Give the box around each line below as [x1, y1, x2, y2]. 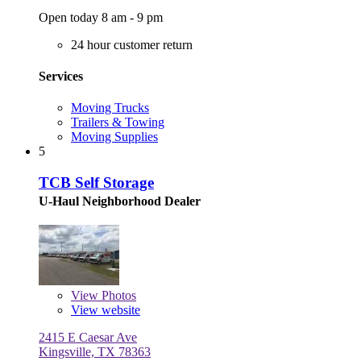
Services [39, 68, 83, 83]
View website [71, 302, 140, 317]
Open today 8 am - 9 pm [39, 10, 163, 24]
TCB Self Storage [39, 173, 154, 191]
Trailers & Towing [71, 115, 164, 130]
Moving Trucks [71, 101, 149, 115]
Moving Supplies [71, 130, 158, 144]
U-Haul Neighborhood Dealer [39, 193, 201, 208]
